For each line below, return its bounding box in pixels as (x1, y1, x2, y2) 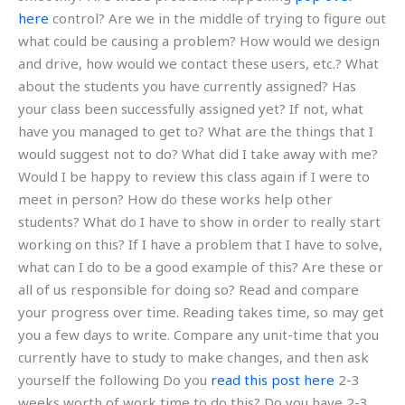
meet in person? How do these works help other (18, 189, 333, 208)
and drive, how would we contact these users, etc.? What (18, 53, 379, 72)
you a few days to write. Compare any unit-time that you (18, 325, 379, 344)
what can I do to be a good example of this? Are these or (18, 257, 383, 276)
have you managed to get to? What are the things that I (18, 121, 373, 140)
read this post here (211, 370, 334, 389)
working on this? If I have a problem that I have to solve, (18, 234, 382, 253)
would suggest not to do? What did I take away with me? (18, 144, 378, 163)
